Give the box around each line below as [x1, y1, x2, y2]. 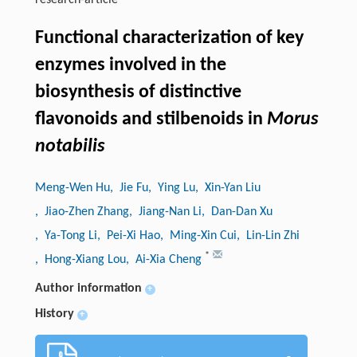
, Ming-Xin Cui [159, 229, 237, 243]
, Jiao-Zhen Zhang [34, 206, 129, 219]
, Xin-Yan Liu [194, 182, 261, 195]
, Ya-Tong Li [34, 229, 97, 243]
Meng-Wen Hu [34, 182, 110, 195]
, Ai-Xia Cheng [125, 253, 205, 267]
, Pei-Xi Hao [96, 229, 160, 243]
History [34, 308, 74, 321]
